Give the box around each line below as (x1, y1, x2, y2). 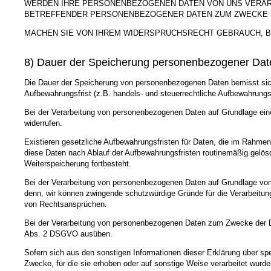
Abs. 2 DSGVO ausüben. (24, 229, 113, 238)
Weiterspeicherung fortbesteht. (24, 158, 131, 168)
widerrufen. (24, 118, 62, 128)
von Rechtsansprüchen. (24, 199, 107, 209)
